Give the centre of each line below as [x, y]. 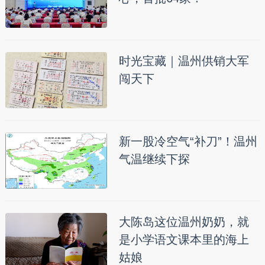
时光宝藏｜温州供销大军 [184, 61]
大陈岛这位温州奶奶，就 [184, 222]
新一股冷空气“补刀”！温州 [188, 141]
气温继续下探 [154, 159]
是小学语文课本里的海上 [184, 239]
